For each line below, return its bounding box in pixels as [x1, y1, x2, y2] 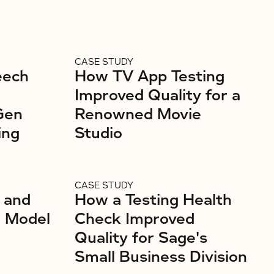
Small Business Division [75, 247, 247, 267]
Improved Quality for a [75, 86, 240, 105]
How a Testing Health [75, 190, 232, 210]
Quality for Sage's [75, 228, 207, 248]
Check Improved [75, 209, 194, 229]
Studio [75, 124, 122, 143]
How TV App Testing [75, 67, 224, 86]
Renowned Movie [75, 105, 201, 124]
